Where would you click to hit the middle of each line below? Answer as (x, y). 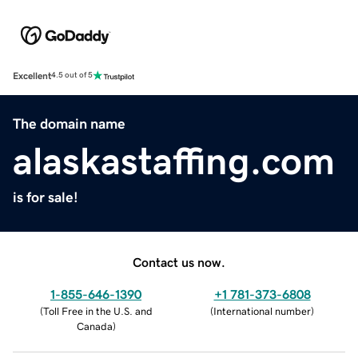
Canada (94, 326)
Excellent (32, 76)
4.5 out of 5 (72, 76)
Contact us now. (179, 262)
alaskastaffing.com (174, 160)
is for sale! (46, 197)
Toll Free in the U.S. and (97, 311)
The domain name (69, 123)
